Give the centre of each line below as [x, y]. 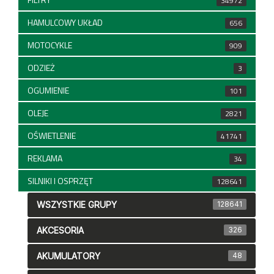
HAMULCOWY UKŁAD [66, 23]
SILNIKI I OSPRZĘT [61, 181]
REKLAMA [46, 158]
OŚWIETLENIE [53, 136]
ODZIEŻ [42, 68]
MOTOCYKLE [51, 45]
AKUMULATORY [68, 256]
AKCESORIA [60, 231]
